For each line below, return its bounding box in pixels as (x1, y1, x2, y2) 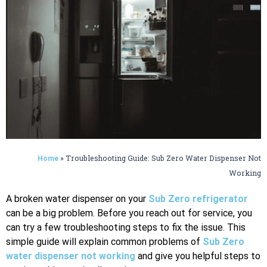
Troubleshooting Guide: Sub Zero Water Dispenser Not (66, 153, 261, 163)
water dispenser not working (6, 250, 135, 262)
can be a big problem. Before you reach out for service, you (6, 207, 252, 219)
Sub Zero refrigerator (148, 193, 248, 204)
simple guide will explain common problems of (6, 235, 203, 247)
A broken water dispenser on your (6, 193, 148, 204)
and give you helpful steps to (135, 250, 260, 262)
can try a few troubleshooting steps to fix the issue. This (6, 221, 246, 233)
